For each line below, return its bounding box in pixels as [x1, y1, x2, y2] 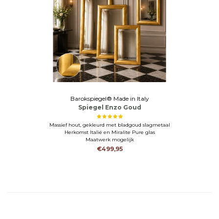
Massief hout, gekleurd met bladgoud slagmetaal [49, 121, 170, 128]
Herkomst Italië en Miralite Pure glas [64, 129, 155, 135]
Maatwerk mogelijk [85, 136, 134, 143]
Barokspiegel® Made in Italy [70, 94, 149, 102]
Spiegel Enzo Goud [78, 103, 141, 111]
